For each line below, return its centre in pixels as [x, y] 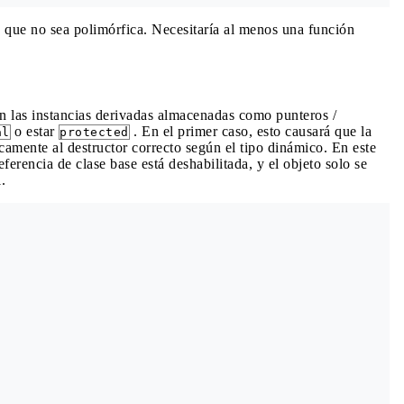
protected [94, 132]
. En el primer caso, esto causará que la [250, 131]
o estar [34, 131]
